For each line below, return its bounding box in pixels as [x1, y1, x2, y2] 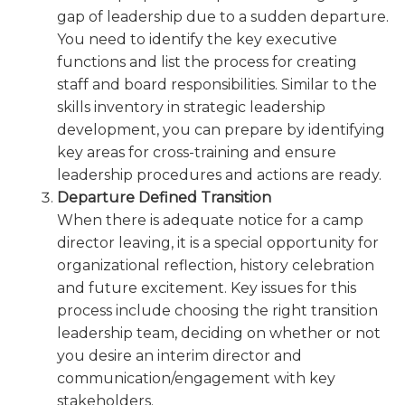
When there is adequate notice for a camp [57, 211, 363, 229]
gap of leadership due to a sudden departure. [57, 7, 389, 25]
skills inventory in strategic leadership [57, 98, 325, 116]
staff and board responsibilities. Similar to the [57, 75, 377, 93]
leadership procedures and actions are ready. [57, 165, 381, 184]
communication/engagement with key [57, 369, 335, 387]
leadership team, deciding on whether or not [57, 324, 381, 342]
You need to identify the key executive [57, 30, 337, 48]
